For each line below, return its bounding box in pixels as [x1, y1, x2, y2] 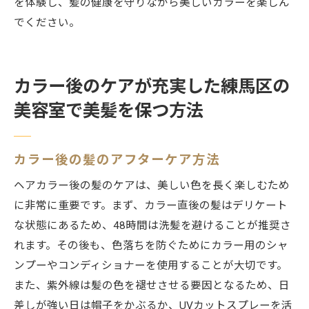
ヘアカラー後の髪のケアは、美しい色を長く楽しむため [14, 179, 290, 192]
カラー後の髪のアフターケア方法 [14, 152, 221, 168]
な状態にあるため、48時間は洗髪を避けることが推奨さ [14, 219, 291, 232]
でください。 [14, 17, 80, 30]
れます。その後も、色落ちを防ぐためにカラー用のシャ [14, 239, 288, 252]
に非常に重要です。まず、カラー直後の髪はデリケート [14, 199, 288, 212]
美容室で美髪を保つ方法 [14, 101, 203, 121]
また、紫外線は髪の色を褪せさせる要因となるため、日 [14, 279, 290, 292]
